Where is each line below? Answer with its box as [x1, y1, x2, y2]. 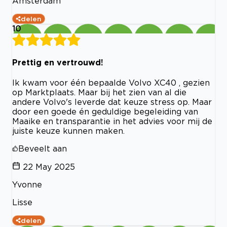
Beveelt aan [18, 144, 67, 154]
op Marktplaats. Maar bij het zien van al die [12, 88, 186, 97]
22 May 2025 [23, 162, 75, 172]
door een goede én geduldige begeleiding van [12, 107, 198, 117]
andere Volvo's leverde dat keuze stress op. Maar [12, 97, 212, 107]
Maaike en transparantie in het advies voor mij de [12, 117, 212, 126]
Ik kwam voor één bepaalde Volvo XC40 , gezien [12, 78, 210, 88]
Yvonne [12, 180, 42, 190]
